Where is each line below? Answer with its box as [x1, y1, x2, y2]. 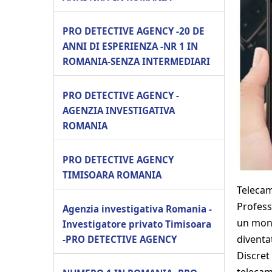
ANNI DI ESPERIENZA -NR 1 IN [63, 39, 198, 52]
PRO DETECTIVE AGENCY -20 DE [63, 24, 205, 37]
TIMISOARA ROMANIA [63, 168, 161, 181]
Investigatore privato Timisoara [63, 217, 211, 230]
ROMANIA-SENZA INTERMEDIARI [63, 55, 210, 67]
